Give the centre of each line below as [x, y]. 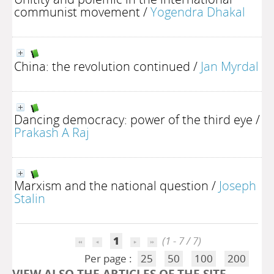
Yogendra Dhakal [198, 12]
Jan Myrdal [230, 66]
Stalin [30, 198]
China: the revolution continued [102, 66]
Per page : [109, 258]
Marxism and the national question [111, 185]
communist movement [77, 12]
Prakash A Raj [52, 132]
